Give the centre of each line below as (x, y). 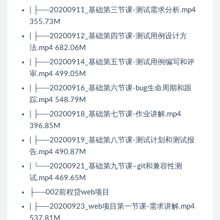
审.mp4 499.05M (58, 74)
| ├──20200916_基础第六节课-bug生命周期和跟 (110, 88)
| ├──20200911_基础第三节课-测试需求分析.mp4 (113, 10)
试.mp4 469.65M (58, 178)
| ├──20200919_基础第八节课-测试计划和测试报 (112, 140)
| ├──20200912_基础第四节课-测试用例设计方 (108, 36)
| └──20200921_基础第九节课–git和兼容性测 (106, 166)
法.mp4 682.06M (58, 48)
